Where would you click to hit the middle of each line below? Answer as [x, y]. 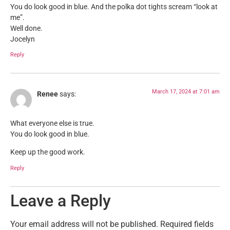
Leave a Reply [61, 200]
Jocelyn [23, 40]
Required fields [187, 224]
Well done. [26, 29]
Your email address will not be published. [84, 224]
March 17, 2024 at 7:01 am [186, 92]
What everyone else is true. [52, 123]
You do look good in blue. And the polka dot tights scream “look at [114, 7]
